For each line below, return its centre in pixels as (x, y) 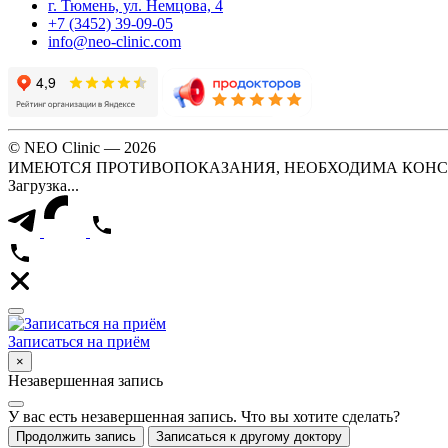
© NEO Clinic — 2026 (82, 147)
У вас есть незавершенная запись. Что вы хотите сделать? (204, 416)
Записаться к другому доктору (249, 436)
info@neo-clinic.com (114, 41)
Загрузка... (43, 185)
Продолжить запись (76, 436)
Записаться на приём (79, 341)
